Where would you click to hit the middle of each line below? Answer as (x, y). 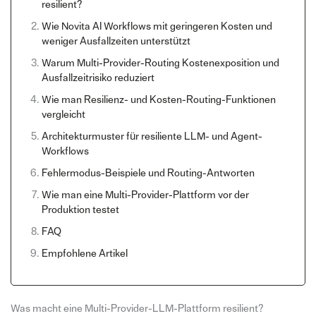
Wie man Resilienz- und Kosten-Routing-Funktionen (158, 99)
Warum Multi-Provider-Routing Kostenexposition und (160, 63)
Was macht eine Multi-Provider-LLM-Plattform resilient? (137, 308)
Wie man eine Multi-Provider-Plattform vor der (145, 195)
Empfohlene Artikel (84, 253)
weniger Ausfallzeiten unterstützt (116, 41)
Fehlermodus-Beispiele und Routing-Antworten (148, 173)
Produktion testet (80, 209)
